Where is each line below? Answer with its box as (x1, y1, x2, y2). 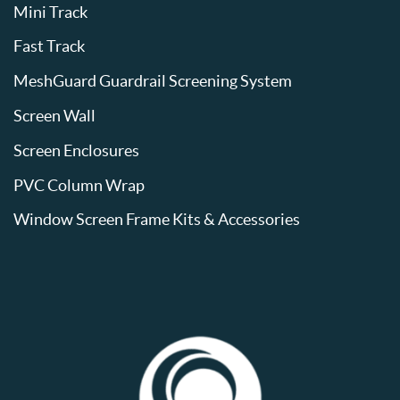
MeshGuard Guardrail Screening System (13, 71, 293, 91)
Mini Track (13, 2, 88, 21)
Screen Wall (13, 106, 96, 126)
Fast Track (13, 37, 86, 56)
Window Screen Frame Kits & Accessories (13, 210, 301, 229)
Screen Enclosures (13, 140, 140, 160)
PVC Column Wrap (13, 175, 146, 195)
